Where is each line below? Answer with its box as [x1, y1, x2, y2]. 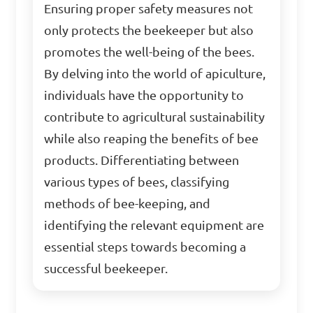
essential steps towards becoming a [44, 240, 247, 254]
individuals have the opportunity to [44, 89, 245, 102]
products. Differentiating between [44, 154, 240, 167]
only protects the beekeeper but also [44, 24, 254, 37]
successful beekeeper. [44, 262, 168, 275]
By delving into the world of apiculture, [44, 67, 266, 80]
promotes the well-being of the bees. [44, 45, 255, 59]
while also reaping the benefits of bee [44, 132, 259, 145]
